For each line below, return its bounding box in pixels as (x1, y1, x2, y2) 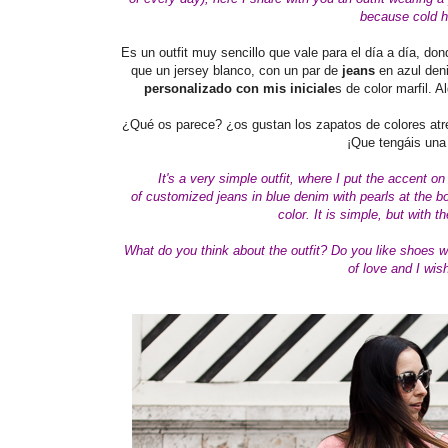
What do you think (124, 243, 233, 258)
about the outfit (233, 243, 320, 258)
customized (146, 189, 217, 204)
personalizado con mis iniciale (143, 81, 335, 96)
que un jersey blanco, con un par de (130, 63, 338, 78)
